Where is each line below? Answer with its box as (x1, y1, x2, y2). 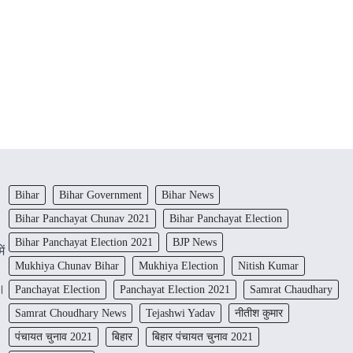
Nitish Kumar (237, 258, 299, 272)
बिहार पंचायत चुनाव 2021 (151, 329, 253, 343)
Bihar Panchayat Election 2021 (14, 235, 153, 248)
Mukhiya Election (138, 258, 218, 272)
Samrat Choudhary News (14, 306, 126, 319)
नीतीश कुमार (234, 306, 283, 319)
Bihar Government (58, 188, 142, 201)
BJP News (172, 235, 217, 248)
